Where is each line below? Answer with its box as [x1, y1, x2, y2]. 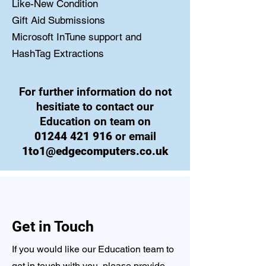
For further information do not [18, 85, 172, 99]
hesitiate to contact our [36, 100, 154, 113]
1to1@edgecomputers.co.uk [22, 144, 168, 158]
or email [112, 129, 156, 143]
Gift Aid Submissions [12, 14, 105, 26]
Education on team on [39, 115, 151, 128]
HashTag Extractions [12, 47, 104, 59]
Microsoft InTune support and [12, 31, 141, 43]
